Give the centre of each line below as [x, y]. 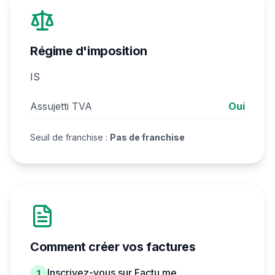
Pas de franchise [147, 137]
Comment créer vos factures [113, 247]
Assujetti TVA [61, 106]
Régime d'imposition [89, 51]
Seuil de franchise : [70, 137]
